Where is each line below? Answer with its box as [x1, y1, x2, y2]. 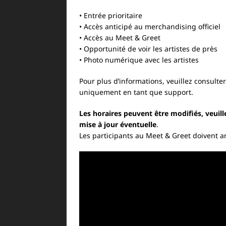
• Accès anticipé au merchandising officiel [79, 22, 220, 31]
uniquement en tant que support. [79, 87, 193, 97]
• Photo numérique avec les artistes [79, 55, 199, 65]
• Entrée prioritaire [79, 11, 142, 20]
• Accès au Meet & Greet [79, 33, 160, 42]
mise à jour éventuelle [79, 120, 156, 129]
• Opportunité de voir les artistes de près [79, 44, 217, 53]
